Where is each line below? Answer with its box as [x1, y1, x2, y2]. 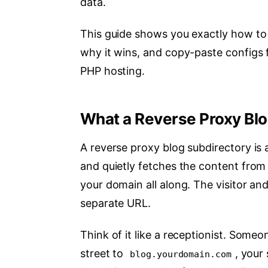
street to [80, 247, 127, 260]
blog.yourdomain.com [130, 249, 232, 260]
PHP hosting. [80, 65, 145, 77]
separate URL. [80, 197, 151, 209]
